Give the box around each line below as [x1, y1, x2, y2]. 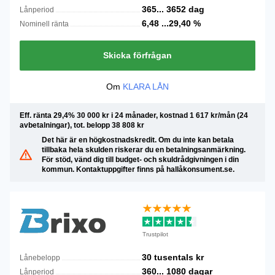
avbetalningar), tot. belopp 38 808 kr [20, 121, 144, 130]
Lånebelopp [20, 254, 60, 262]
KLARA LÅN [123, 82, 169, 91]
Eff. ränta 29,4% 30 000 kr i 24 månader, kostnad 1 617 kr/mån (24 [20, 111, 248, 120]
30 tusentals [142, 252, 196, 262]
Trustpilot [142, 230, 168, 238]
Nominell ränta [20, 20, 69, 28]
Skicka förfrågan [103, 50, 172, 60]
